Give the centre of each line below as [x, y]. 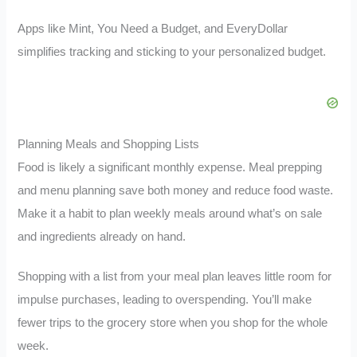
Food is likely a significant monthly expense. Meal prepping [170, 167]
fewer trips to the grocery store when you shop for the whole [173, 323]
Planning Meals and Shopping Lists [109, 144]
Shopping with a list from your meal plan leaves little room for [175, 277]
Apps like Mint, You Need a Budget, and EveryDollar [153, 28]
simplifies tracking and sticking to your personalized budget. [172, 51]
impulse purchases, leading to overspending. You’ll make [165, 300]
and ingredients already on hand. [102, 236]
